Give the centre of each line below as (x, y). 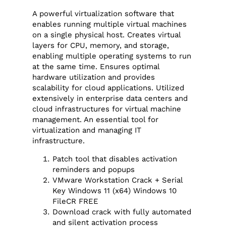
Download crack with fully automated (122, 212)
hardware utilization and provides (94, 77)
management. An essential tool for (96, 120)
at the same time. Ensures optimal (96, 67)
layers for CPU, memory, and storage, (101, 46)
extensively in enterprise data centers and (110, 99)
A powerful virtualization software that (103, 14)
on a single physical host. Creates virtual (107, 35)
